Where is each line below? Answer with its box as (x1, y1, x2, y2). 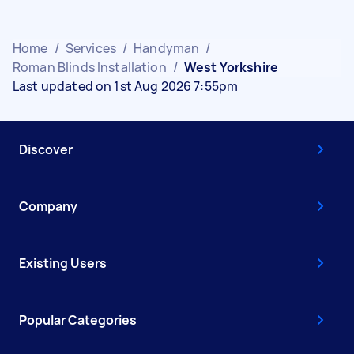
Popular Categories (19, 311, 137, 329)
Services (65, 40, 116, 57)
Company (19, 198, 77, 215)
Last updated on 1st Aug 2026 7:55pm (13, 77, 239, 95)
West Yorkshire (183, 58, 279, 76)
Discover (19, 141, 73, 158)
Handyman (134, 40, 200, 57)
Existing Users (19, 254, 107, 272)
